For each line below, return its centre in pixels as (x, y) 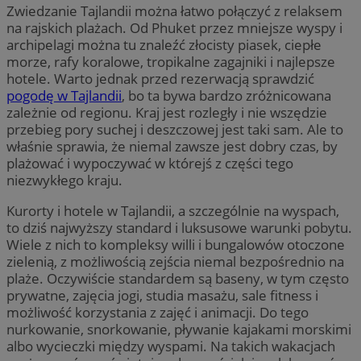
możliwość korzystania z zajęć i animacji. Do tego (158, 312)
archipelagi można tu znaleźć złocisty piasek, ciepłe (164, 44)
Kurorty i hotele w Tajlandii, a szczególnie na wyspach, (173, 210)
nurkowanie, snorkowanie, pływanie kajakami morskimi (179, 329)
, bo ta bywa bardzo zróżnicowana (226, 95)
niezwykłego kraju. (64, 180)
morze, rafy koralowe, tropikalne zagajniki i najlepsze (171, 61)
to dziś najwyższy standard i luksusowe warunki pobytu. (179, 227)
